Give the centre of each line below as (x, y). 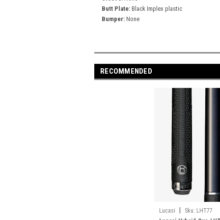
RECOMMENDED (126, 71)
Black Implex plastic (157, 8)
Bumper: (113, 19)
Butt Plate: (116, 8)
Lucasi (167, 210)
